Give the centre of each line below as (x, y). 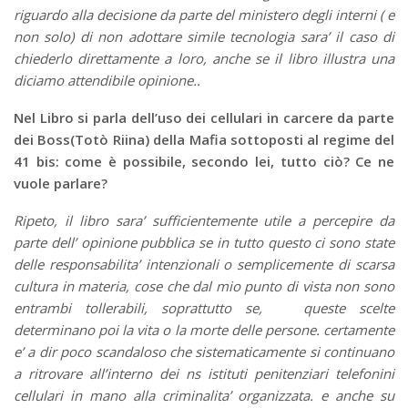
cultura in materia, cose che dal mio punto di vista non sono (204, 286)
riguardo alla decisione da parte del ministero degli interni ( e (204, 15)
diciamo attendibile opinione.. (107, 81)
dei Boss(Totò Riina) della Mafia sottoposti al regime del (204, 140)
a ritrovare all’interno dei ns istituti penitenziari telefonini (204, 374)
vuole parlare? (61, 184)
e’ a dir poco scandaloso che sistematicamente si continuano (204, 352)
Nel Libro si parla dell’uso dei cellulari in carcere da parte (204, 118)
